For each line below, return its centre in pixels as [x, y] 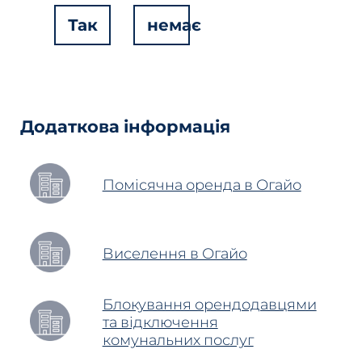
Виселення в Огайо [175, 254]
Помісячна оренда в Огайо [202, 185]
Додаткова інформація [125, 127]
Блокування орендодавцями [209, 305]
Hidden [90, 82]
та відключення [160, 322]
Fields [84, 106]
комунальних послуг [178, 340]
